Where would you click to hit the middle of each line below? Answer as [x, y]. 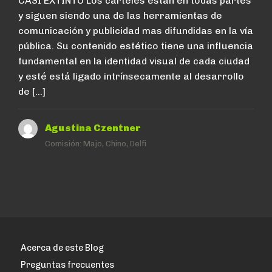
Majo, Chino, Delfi [115, 143]
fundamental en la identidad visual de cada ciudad [134, 61]
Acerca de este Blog [63, 247]
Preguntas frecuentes [68, 264]
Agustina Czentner [93, 127]
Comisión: [64, 143]
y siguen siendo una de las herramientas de [120, 15]
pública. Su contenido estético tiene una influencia [136, 46]
